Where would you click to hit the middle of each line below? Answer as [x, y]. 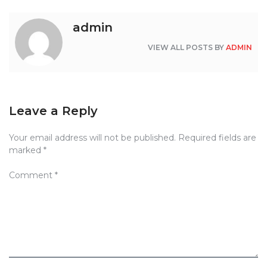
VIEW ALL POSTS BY [187, 48]
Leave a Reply [53, 111]
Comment [32, 176]
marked [26, 150]
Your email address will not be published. [92, 138]
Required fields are [217, 138]
